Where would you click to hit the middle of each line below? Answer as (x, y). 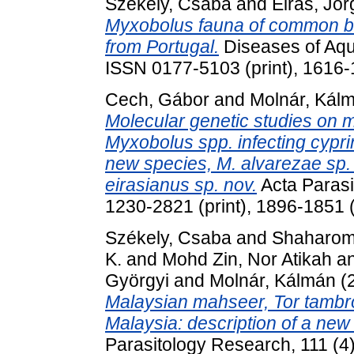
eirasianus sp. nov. (181, 185)
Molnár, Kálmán (273, 280)
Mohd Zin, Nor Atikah (247, 259)
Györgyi (137, 280)
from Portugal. (162, 47)
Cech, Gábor (157, 100)
